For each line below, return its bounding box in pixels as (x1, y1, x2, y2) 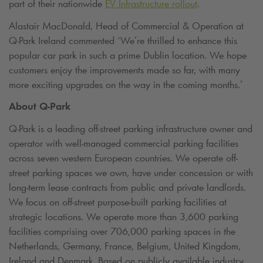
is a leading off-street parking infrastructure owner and (35, 122, 252, 135)
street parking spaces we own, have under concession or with (9, 166, 253, 179)
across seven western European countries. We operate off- (9, 151, 238, 164)
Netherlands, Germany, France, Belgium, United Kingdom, (9, 239, 241, 252)
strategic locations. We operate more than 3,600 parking (9, 210, 238, 223)
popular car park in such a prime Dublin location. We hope (9, 48, 247, 62)
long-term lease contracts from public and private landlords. (9, 180, 246, 194)
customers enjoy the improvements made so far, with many (9, 63, 240, 76)
